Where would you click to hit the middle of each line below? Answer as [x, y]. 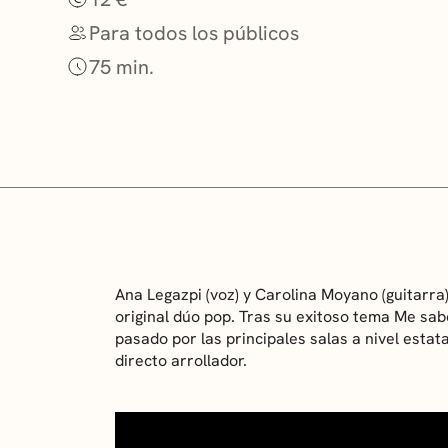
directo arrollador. [181, 360]
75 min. [121, 66]
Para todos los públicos [194, 32]
